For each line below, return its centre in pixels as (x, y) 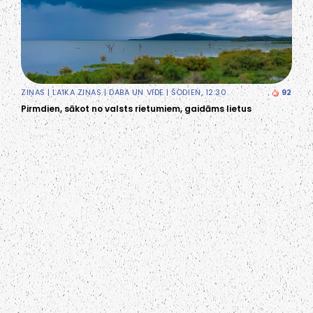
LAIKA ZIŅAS (77, 92)
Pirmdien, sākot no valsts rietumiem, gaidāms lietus (136, 108)
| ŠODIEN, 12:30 (195, 92)
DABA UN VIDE (137, 92)
